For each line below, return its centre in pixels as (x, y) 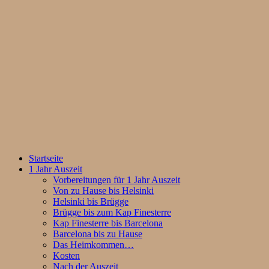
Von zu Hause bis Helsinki (103, 191)
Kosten (66, 256)
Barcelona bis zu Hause (98, 234)
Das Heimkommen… (93, 245)
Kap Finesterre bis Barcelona (108, 223)
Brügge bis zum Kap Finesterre (112, 213)
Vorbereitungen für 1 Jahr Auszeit (116, 180)
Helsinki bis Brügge (91, 202)
